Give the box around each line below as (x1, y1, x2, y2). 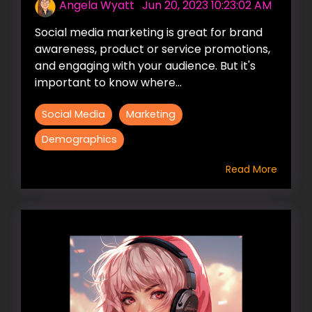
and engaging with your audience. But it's (35, 57, 256, 74)
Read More (226, 162, 277, 176)
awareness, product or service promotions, (35, 40, 270, 57)
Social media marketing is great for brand (35, 24, 263, 40)
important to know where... (35, 74, 182, 91)
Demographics (42, 132, 117, 146)
